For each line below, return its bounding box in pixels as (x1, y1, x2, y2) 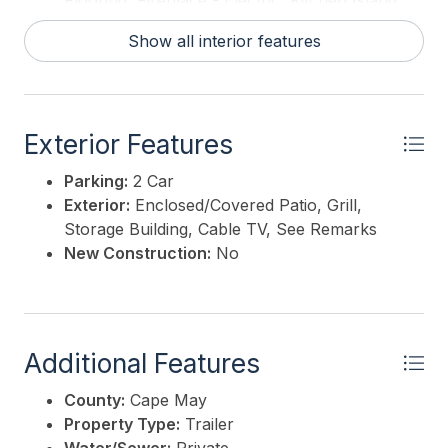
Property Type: (64, 414, 180, 435)
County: (64, 390, 125, 411)
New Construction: (64, 243, 211, 264)
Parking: (64, 171, 128, 192)
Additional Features (24, 347, 260, 380)
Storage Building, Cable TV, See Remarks (64, 219, 377, 240)
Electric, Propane (148, 14, 285, 35)
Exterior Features (24, 128, 233, 161)
